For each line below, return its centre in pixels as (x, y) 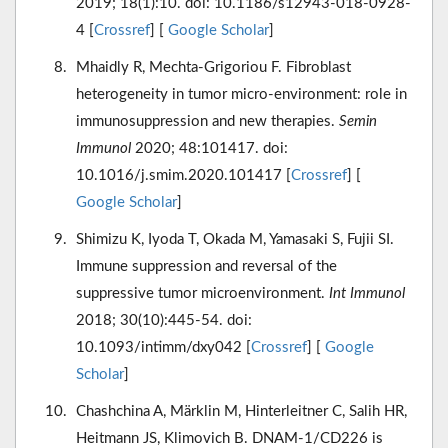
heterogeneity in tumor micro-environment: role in (241, 95)
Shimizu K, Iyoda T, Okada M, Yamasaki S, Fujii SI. (235, 240)
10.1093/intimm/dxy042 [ (163, 348)
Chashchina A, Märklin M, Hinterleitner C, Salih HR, (241, 412)
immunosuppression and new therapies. (207, 122)
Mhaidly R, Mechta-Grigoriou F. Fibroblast (213, 68)
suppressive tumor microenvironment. (202, 294)
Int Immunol (367, 294)
